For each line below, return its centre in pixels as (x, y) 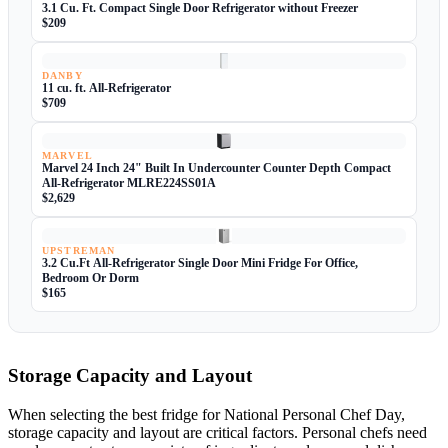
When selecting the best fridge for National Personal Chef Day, (206, 414)
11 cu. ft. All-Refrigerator (106, 87)
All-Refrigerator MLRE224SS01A (129, 182)
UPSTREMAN (79, 250)
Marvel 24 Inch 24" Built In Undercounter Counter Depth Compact (216, 167)
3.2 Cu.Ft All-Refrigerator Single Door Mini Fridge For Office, (200, 262)
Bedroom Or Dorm (90, 277)
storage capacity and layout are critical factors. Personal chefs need (217, 432)
